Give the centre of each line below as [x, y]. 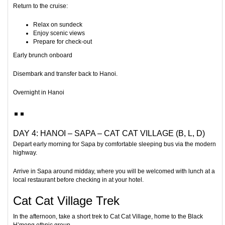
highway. [25, 153]
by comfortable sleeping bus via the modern [156, 144]
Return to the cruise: [40, 6]
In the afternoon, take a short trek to [62, 217]
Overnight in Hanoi [39, 93]
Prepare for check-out [63, 42]
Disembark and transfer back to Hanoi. [65, 74]
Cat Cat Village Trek [66, 201]
